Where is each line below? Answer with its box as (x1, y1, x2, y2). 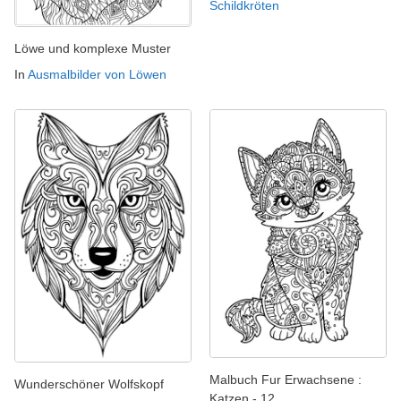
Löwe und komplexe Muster (14, 40, 171, 55)
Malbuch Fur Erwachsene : (209, 371, 362, 387)
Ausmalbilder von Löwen (28, 66, 166, 81)
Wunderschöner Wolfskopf (14, 376, 164, 391)
